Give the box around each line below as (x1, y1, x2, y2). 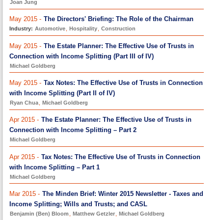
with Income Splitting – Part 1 (9, 163, 100, 171)
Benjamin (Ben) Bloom (10, 211, 69, 217)
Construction (101, 26, 136, 32)
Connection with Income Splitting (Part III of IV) (9, 52, 154, 60)
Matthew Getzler (73, 211, 115, 217)
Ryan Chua (10, 99, 39, 106)
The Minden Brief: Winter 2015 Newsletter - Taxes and (42, 190, 204, 198)
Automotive (35, 26, 66, 32)
